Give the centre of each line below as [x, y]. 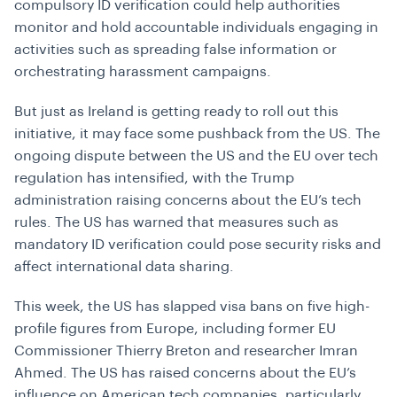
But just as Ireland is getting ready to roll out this [176, 112]
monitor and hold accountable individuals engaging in [196, 28]
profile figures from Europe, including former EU [175, 329]
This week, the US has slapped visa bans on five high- [192, 307]
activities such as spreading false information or [175, 50]
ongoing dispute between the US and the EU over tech [196, 156]
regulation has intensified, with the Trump [154, 179]
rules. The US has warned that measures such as [176, 223]
